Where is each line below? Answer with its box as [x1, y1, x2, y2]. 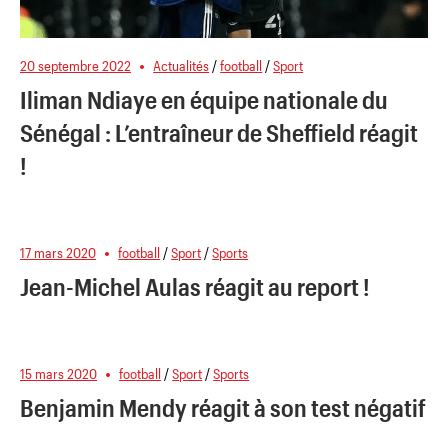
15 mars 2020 [20, 365, 97, 383]
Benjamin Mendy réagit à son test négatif [20, 393, 426, 423]
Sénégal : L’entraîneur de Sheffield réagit [20, 117, 418, 147]
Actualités [153, 57, 210, 75]
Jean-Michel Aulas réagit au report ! [20, 272, 370, 302]
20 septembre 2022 [20, 57, 131, 75]
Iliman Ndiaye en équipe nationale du [20, 84, 388, 114]
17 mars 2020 [20, 244, 96, 262]
